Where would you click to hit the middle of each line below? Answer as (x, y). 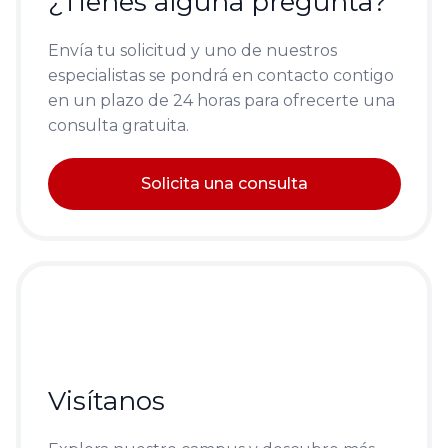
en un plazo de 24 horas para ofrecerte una (221, 100)
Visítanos (106, 400)
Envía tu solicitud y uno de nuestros (192, 50)
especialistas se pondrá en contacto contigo (220, 75)
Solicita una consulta (224, 183)
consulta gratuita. (118, 125)
